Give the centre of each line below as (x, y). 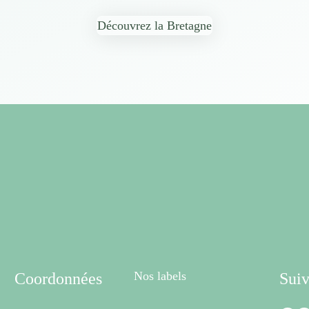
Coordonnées (58, 278)
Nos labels (160, 276)
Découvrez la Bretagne (154, 26)
